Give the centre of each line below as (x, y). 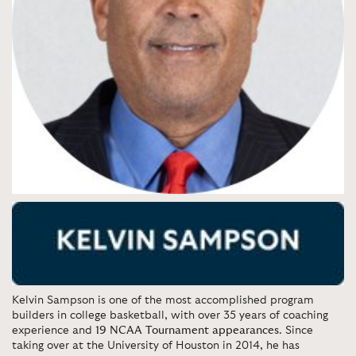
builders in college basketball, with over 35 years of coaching (170, 315)
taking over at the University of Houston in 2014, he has (156, 345)
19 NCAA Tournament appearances (187, 330)
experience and (54, 330)
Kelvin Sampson (53, 300)
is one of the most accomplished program (204, 300)
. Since (296, 330)
